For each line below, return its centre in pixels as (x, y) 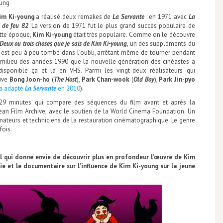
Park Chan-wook (106, 79)
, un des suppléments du (161, 44)
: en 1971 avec (166, 17)
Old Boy (144, 79)
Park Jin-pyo (177, 79)
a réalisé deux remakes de (73, 17)
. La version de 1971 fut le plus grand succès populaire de (111, 26)
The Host (65, 79)
